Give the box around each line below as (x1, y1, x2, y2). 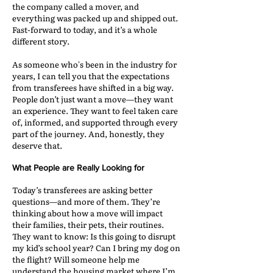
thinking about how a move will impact (12, 207, 163, 219)
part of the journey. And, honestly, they (12, 128, 165, 140)
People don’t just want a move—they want (12, 93, 173, 105)
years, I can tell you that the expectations (12, 70, 169, 82)
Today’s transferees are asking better (12, 184, 152, 196)
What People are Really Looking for (12, 163, 144, 172)
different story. (12, 35, 69, 47)
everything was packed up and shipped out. (12, 12, 178, 24)
